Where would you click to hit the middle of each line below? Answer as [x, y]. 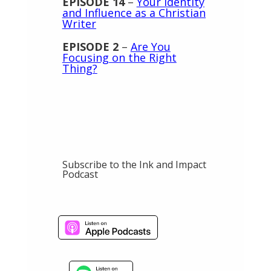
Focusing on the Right [119, 57]
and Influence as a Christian [134, 12]
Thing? [80, 68]
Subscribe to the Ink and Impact [134, 164]
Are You [150, 46]
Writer [79, 23]
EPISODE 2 [90, 46]
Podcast [80, 174]
